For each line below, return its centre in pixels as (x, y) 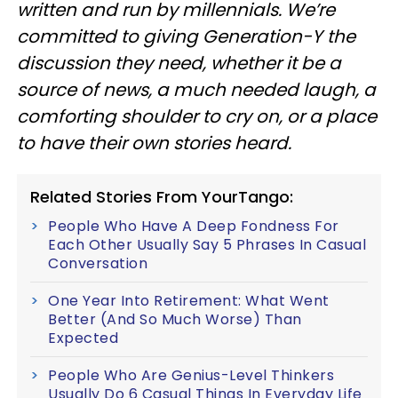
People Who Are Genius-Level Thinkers (191, 375)
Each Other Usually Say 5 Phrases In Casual (207, 244)
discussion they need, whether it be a (179, 63)
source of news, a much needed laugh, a (196, 89)
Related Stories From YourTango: (162, 196)
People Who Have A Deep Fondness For (194, 226)
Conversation (98, 263)
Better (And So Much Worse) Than (175, 319)
